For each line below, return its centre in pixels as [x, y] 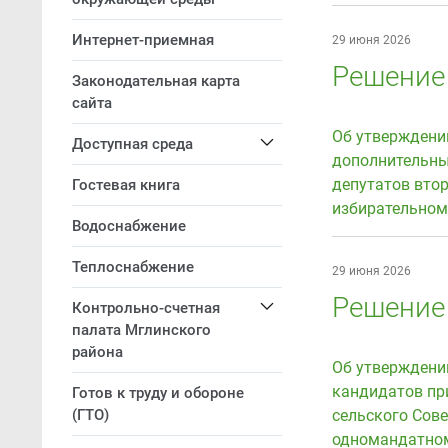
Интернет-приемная [143, 40]
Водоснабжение [129, 226]
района [97, 352]
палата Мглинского [141, 330]
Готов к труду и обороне [158, 393]
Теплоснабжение [133, 267]
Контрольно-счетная [146, 308]
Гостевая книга [126, 185]
